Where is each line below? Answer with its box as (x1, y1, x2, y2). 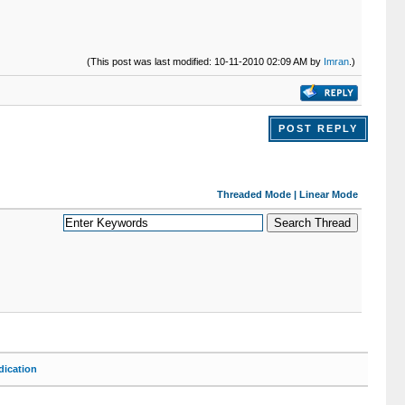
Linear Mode (298, 189, 358, 200)
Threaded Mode (216, 189, 291, 200)
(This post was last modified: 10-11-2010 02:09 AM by (86, 55, 324, 67)
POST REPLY (278, 123, 358, 134)
